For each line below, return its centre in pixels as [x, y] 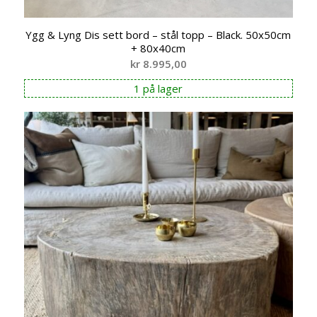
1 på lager [158, 89]
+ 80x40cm [158, 48]
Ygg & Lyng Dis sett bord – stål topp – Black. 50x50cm [158, 35]
